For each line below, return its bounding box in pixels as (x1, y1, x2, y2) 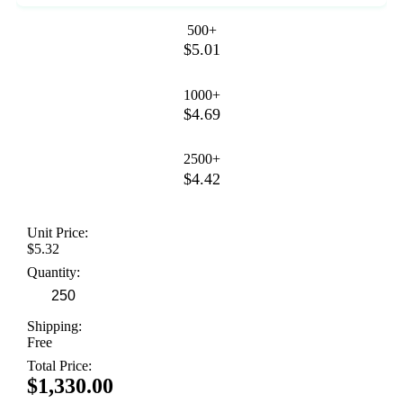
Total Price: (27, 358, 92, 374)
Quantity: (27, 264, 80, 281)
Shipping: (27, 318, 82, 335)
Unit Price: (27, 225, 88, 241)
